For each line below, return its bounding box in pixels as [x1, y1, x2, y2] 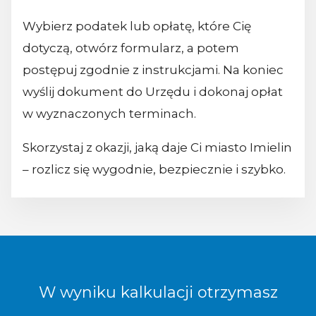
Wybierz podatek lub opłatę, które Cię [23, 19, 251, 34]
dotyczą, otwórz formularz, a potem [23, 41, 239, 56]
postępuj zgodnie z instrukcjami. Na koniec [23, 63, 284, 78]
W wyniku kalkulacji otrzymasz [38, 283, 278, 303]
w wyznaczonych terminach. [23, 107, 196, 121]
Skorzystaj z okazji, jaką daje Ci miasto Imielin [23, 140, 292, 155]
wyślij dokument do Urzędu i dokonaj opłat [23, 85, 283, 99]
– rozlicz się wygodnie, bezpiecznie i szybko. [23, 162, 286, 177]
